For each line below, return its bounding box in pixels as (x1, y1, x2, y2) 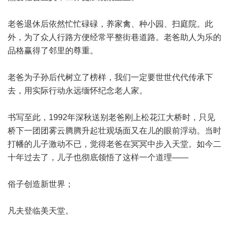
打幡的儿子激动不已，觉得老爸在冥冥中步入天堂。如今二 (8, 140, 221, 148)
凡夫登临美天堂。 (8, 206, 90, 215)
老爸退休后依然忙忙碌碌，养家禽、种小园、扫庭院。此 (8, 20, 213, 28)
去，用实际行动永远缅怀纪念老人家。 (8, 86, 164, 95)
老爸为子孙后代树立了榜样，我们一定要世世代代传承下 (8, 73, 213, 82)
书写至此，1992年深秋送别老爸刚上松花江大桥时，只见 (8, 113, 215, 122)
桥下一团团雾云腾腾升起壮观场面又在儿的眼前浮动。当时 (8, 126, 221, 135)
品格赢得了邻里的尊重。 (8, 46, 114, 55)
